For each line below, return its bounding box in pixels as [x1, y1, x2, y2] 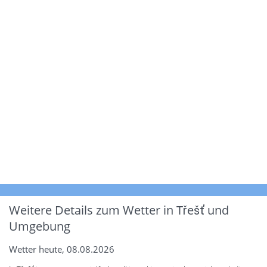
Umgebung [9, 218, 70, 234]
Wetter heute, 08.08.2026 [9, 243, 114, 255]
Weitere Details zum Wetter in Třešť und [9, 201, 229, 218]
